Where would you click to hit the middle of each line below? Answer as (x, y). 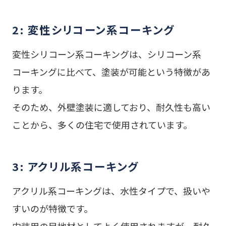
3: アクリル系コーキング (75, 166)
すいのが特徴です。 (52, 209)
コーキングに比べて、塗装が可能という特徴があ (111, 71)
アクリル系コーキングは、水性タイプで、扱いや (111, 191)
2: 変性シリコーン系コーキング (93, 29)
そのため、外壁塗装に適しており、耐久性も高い (111, 107)
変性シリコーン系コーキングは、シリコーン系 (106, 54)
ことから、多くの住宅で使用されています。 (102, 124)
